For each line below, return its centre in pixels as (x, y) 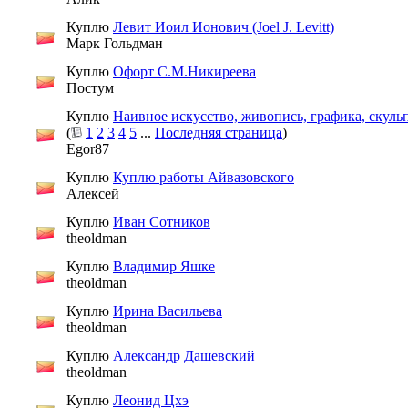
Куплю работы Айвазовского (204, 177)
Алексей (93, 193)
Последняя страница (219, 132)
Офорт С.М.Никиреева (184, 71)
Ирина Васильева (168, 311)
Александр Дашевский (184, 355)
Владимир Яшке (164, 266)
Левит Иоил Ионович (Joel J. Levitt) (224, 26)
